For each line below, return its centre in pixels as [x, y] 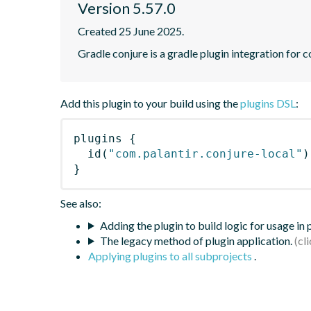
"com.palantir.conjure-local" [205, 153]
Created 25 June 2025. [131, 31]
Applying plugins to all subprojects [171, 255]
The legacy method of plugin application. [196, 240]
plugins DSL [268, 103]
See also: [81, 203]
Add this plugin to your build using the [150, 103]
